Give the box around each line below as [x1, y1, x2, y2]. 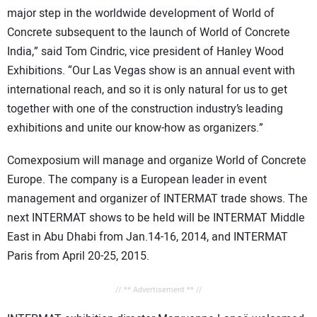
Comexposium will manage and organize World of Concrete [7, 152, 306, 170]
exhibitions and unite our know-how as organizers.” [7, 119, 263, 137]
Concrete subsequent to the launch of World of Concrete [7, 23, 290, 41]
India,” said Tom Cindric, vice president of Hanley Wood [7, 42, 284, 60]
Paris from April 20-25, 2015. [7, 248, 149, 265]
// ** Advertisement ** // [115, 284, 202, 296]
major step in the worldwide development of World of [7, 4, 275, 22]
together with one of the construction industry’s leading [7, 100, 283, 117]
